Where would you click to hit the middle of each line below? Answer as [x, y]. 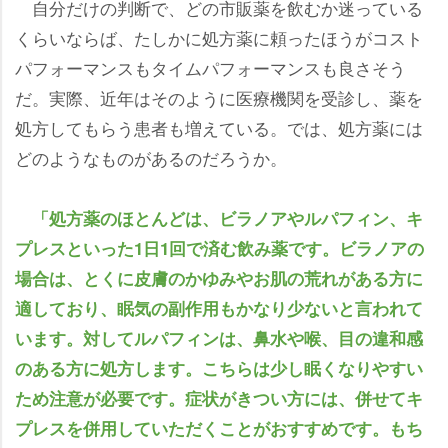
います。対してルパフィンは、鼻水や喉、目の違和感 [219, 337]
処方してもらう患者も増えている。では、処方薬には [219, 127]
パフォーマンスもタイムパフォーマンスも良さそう [210, 67]
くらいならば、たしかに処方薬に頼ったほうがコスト [219, 37]
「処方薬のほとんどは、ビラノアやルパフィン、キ [227, 217]
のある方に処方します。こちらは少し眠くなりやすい [219, 367]
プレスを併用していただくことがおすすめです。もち [219, 427]
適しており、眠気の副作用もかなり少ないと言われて [219, 307]
